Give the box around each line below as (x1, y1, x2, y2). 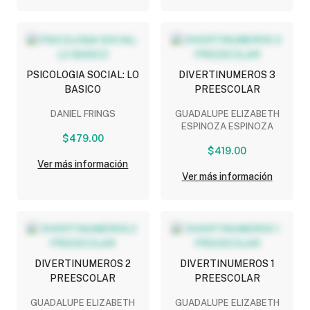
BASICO (64, 83, 102, 95)
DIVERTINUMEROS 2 (35, 257, 131, 269)
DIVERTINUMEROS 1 (179, 257, 275, 269)
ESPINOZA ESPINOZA (181, 120, 273, 131)
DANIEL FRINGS (50, 108, 116, 119)
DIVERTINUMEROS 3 (179, 69, 276, 80)
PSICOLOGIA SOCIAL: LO (26, 69, 140, 80)
